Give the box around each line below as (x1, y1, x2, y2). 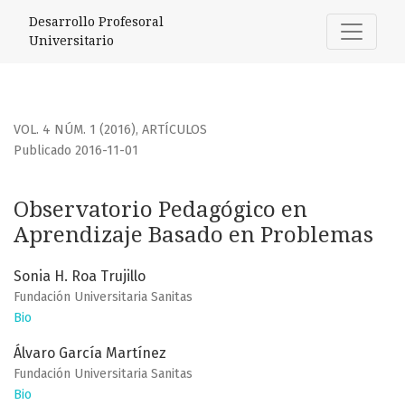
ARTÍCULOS (142, 122, 207, 138)
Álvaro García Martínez (14, 344, 166, 363)
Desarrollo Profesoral (29, 14, 164, 29)
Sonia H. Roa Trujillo (14, 268, 146, 286)
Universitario (29, 33, 114, 48)
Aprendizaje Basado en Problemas (14, 222, 373, 249)
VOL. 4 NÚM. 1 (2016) (14, 122, 136, 138)
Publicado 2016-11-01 (14, 143, 138, 159)
